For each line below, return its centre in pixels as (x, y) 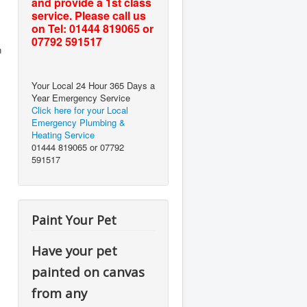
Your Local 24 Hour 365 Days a (93, 85)
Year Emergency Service (81, 98)
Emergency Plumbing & (78, 122)
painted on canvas (88, 272)
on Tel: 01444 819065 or (93, 28)
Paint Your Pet (74, 220)
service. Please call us (89, 15)
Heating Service (63, 135)
